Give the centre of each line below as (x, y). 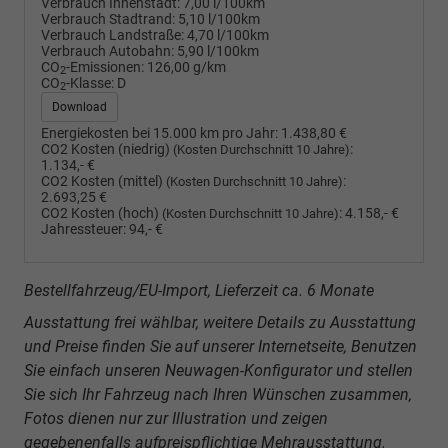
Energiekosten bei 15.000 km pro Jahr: (159, 133)
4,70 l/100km (228, 35)
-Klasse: (90, 83)
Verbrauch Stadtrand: (108, 19)
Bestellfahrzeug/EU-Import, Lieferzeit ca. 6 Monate (199, 290)
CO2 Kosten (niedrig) (107, 149)
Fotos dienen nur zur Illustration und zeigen (176, 418)
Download (79, 106)
